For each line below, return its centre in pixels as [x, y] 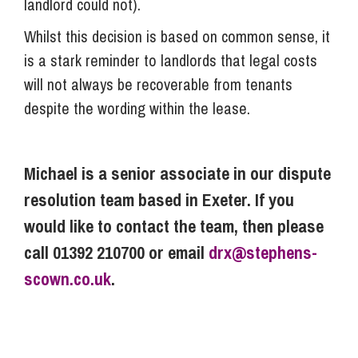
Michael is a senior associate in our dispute [177, 173]
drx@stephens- [263, 252]
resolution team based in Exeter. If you [159, 199]
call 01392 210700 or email [116, 252]
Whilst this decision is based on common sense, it [177, 36]
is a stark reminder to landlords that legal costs [171, 60]
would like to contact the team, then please [174, 226]
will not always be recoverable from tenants [158, 84]
